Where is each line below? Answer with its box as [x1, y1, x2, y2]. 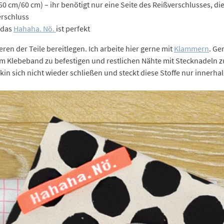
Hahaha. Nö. [13, 23, 56, 34]
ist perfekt [55, 23, 90, 34]
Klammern [173, 43, 209, 54]
